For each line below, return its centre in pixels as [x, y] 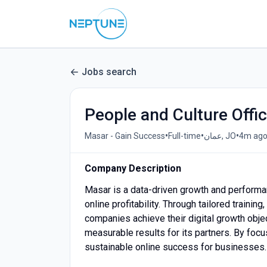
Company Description [133, 168]
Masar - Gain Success [125, 136]
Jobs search [109, 72]
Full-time [184, 136]
